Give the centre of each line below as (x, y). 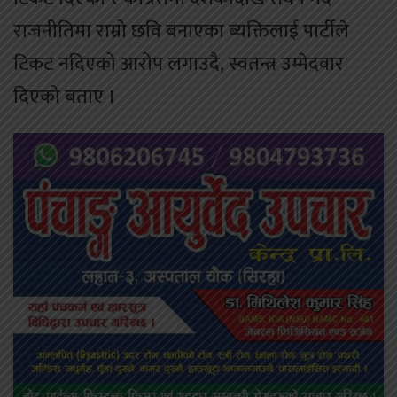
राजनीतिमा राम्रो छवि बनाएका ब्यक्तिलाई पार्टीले (181, 31)
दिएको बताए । (65, 97)
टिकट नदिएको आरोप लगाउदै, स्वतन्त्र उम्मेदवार (179, 64)
